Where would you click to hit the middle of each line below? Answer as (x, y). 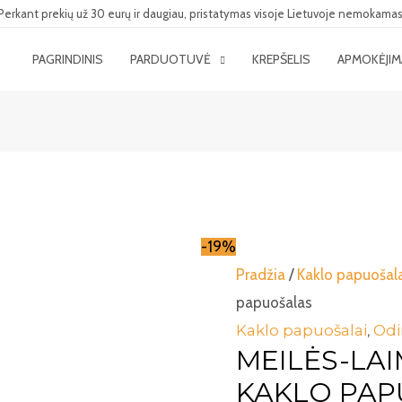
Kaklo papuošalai (301, 330)
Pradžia (260, 274)
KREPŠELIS (282, 59)
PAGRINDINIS (68, 59)
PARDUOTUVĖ (171, 59)
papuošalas (274, 302)
